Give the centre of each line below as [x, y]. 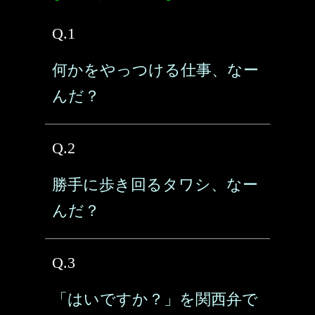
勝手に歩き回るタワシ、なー [155, 185]
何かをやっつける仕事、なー [155, 70]
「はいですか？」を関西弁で [155, 299]
